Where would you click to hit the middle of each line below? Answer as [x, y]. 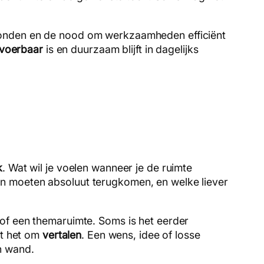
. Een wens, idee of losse [141, 235]
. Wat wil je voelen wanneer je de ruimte [98, 167]
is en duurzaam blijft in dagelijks [121, 49]
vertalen [62, 235]
